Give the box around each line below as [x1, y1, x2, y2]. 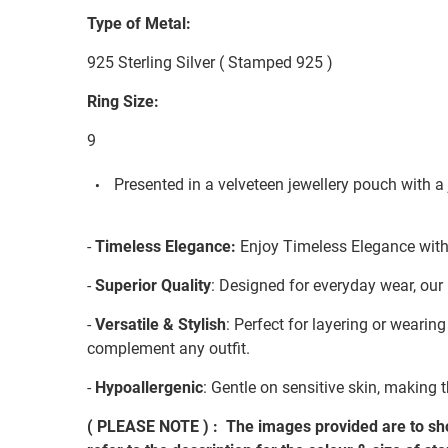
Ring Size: [87, 91, 159, 111]
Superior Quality [95, 276, 211, 296]
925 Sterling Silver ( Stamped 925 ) [87, 52, 333, 72]
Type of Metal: [87, 13, 191, 33]
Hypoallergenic [95, 378, 203, 398]
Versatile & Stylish [95, 315, 226, 335]
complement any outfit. [87, 339, 250, 359]
